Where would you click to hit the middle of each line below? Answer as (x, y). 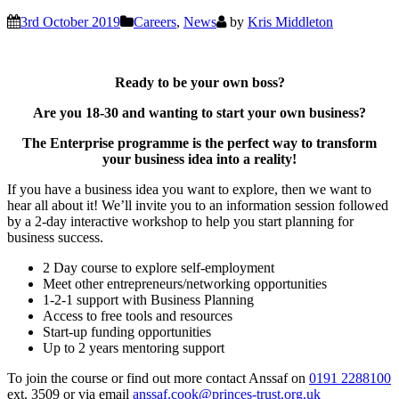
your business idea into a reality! (199, 159)
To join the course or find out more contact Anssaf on (158, 378)
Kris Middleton (290, 21)
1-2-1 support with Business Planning (148, 299)
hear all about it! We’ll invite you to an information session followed (198, 205)
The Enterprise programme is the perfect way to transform (199, 142)
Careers (155, 21)
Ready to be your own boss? (199, 82)
